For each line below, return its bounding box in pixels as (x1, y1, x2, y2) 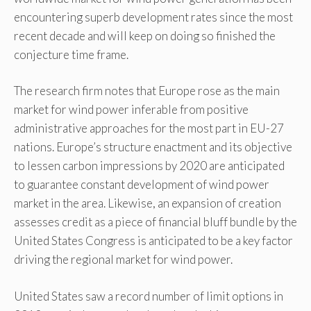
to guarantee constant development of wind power (14, 177, 269, 192)
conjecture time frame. (14, 47, 128, 62)
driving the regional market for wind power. (14, 252, 233, 267)
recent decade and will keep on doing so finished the (14, 28, 276, 43)
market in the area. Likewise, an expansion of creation (14, 196, 281, 211)
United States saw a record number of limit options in (14, 288, 283, 303)
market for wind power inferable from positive (14, 102, 249, 117)
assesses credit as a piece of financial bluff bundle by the (14, 215, 297, 230)
